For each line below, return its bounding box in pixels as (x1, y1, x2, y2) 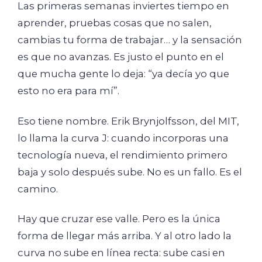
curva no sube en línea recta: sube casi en (18, 247, 225, 258)
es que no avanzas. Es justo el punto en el (18, 51, 224, 63)
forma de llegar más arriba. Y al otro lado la (18, 230, 232, 242)
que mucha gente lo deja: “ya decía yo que (18, 68, 229, 80)
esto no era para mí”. (18, 85, 119, 96)
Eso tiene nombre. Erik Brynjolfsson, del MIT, (18, 115, 239, 127)
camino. (18, 182, 58, 195)
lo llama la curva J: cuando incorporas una (18, 132, 229, 144)
